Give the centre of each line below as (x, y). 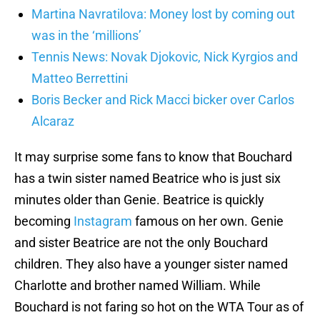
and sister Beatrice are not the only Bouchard (141, 243)
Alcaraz (53, 121)
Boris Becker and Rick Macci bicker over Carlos (163, 100)
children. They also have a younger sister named (151, 264)
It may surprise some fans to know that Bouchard (153, 157)
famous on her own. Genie (208, 221)
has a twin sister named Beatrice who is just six (147, 179)
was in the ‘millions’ (86, 36)
